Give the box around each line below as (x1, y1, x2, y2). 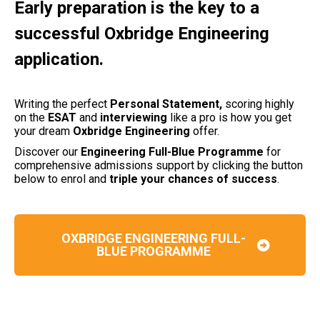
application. (14, 49, 104, 69)
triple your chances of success (109, 171, 277, 186)
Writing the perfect (14, 96, 107, 111)
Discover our (14, 144, 81, 159)
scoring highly (225, 96, 294, 111)
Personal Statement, (107, 96, 225, 111)
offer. (193, 124, 219, 138)
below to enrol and (14, 171, 109, 186)
